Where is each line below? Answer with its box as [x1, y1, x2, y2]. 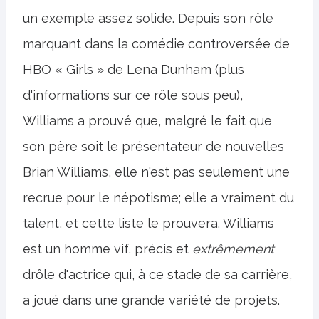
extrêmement [192, 241, 274, 256]
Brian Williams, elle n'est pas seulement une [23, 164, 290, 179]
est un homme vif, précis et [23, 241, 192, 256]
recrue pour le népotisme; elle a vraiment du [23, 190, 294, 205]
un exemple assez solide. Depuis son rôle [23, 11, 273, 26]
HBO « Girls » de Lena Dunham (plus [23, 62, 244, 77]
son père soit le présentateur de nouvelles [23, 139, 284, 154]
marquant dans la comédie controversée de [23, 36, 290, 51]
